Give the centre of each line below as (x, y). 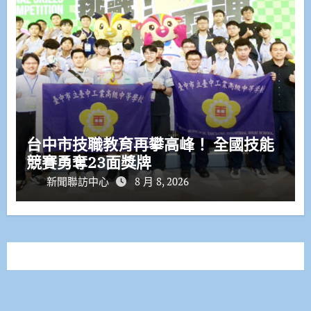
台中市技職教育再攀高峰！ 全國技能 (119, 144)
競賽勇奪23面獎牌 (96, 162)
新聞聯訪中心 (79, 182)
